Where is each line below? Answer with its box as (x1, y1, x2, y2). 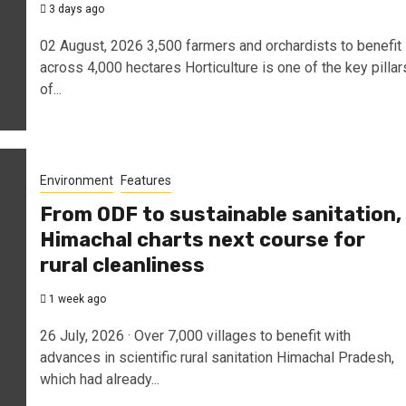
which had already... (39, 370, 159, 388)
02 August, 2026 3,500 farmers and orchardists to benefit (39, 36, 401, 54)
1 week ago (45, 292, 106, 305)
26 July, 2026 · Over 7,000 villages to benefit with (39, 326, 351, 344)
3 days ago (45, 2, 104, 15)
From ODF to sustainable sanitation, (39, 201, 401, 227)
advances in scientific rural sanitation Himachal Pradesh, (39, 348, 394, 366)
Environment (39, 172, 113, 188)
